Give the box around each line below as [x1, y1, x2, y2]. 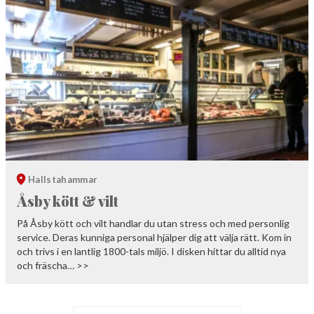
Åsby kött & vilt [17, 191, 118, 210]
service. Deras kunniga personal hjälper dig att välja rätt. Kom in [17, 231, 292, 243]
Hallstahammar [28, 173, 98, 185]
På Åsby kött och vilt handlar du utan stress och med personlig [17, 217, 289, 229]
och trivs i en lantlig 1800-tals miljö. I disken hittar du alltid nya [17, 245, 286, 257]
